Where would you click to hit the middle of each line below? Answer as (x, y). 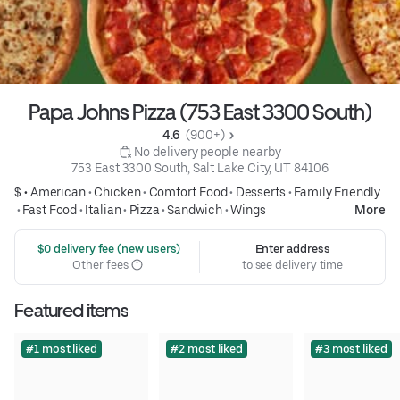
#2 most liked (206, 348)
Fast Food (50, 209)
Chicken (117, 192)
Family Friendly (337, 192)
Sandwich (195, 209)
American (58, 192)
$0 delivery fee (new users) (108, 248)
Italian (103, 209)
